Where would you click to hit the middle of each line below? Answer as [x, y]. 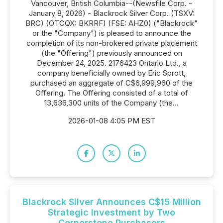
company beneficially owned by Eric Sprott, [111, 73]
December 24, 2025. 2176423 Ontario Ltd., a [111, 63]
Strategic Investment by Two [111, 212]
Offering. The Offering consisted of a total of [111, 93]
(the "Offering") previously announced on [111, 53]
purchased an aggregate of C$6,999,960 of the [111, 83]
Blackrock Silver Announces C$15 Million [111, 202]
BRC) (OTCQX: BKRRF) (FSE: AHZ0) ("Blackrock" [111, 23]
